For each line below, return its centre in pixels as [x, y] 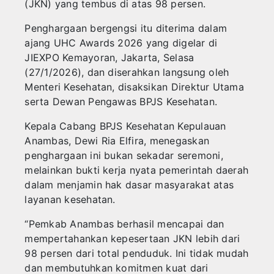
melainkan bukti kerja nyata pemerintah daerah [137, 170]
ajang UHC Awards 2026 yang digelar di [121, 43]
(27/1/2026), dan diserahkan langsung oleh [127, 72]
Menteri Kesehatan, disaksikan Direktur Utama [134, 87]
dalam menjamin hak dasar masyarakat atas [129, 185]
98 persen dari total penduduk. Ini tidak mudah [137, 254]
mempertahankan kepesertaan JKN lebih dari [132, 239]
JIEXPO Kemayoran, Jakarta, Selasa [109, 58]
